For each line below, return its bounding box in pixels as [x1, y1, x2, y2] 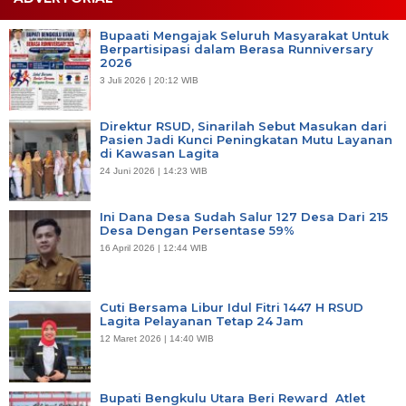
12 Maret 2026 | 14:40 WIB [100, 333, 214, 343]
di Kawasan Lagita [100, 145, 219, 160]
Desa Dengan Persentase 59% [100, 222, 295, 237]
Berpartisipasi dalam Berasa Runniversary [100, 41, 373, 56]
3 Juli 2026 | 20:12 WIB [100, 74, 198, 85]
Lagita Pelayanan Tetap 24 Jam [100, 313, 304, 328]
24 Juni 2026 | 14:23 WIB [100, 165, 208, 176]
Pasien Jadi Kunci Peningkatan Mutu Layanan [100, 131, 392, 147]
